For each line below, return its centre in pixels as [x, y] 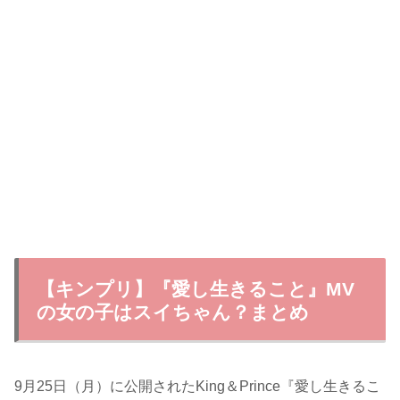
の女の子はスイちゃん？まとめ [173, 312]
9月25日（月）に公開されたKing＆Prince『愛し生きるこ [197, 387]
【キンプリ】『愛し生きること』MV [196, 289]
